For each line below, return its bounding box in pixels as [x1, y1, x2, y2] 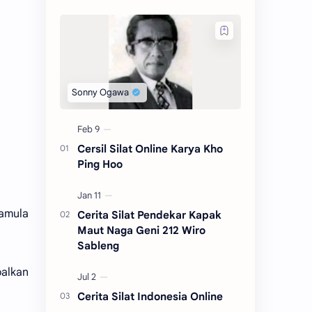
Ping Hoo [77, 157, 123, 171]
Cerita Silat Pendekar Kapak [77, 208, 221, 221]
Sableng [77, 238, 119, 252]
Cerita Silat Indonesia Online [77, 289, 223, 303]
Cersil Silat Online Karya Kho [77, 141, 223, 155]
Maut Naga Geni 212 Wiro [77, 223, 205, 237]
